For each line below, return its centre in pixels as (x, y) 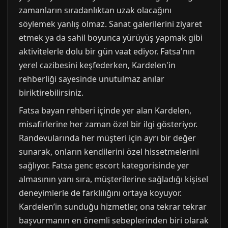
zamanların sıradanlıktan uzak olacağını (95, 10)
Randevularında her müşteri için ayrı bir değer (107, 138)
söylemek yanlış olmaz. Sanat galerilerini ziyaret (110, 24)
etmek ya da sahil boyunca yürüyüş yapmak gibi (111, 38)
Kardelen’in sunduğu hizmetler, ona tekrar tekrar (113, 207)
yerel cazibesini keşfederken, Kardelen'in (97, 65)
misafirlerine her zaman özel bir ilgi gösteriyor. (108, 124)
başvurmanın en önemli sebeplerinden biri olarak (114, 221)
